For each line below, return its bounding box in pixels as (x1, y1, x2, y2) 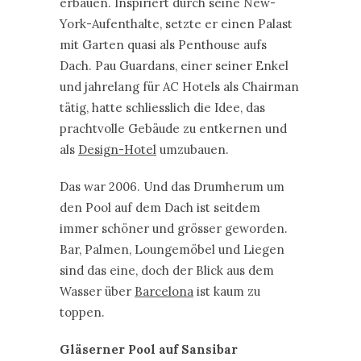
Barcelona (135, 283, 193, 299)
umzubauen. (156, 141, 229, 157)
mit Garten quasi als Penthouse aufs (60, 36, 267, 52)
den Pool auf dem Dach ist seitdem (60, 199, 260, 215)
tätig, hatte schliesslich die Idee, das (60, 99, 265, 115)
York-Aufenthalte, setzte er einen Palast (60, 15, 293, 31)
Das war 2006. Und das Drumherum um (60, 178, 284, 194)
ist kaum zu (193, 283, 260, 299)
